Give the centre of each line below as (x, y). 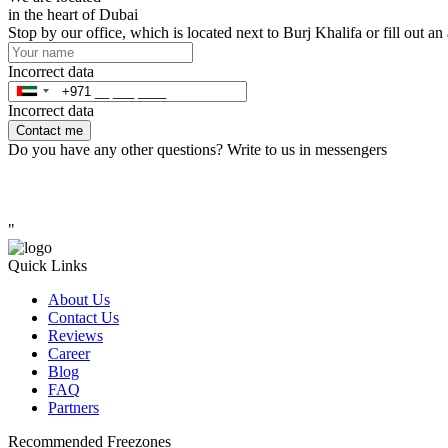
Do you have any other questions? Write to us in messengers (197, 149)
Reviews (75, 335)
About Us (79, 299)
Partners (73, 407)
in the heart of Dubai (73, 14)
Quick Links (47, 265)
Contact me (49, 130)
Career (69, 353)
